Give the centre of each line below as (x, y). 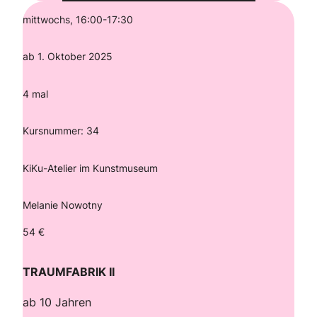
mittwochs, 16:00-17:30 (78, 19)
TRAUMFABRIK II (69, 271)
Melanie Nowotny (63, 205)
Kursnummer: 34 (61, 131)
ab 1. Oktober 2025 (68, 57)
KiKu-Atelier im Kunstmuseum (92, 168)
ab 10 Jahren (57, 302)
